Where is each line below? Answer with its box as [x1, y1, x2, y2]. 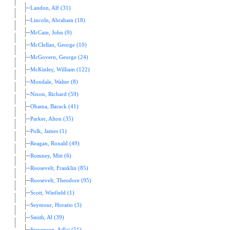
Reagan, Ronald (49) [30, 141, 80, 147]
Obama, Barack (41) [30, 104, 79, 110]
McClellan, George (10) [30, 42, 87, 48]
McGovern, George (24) [30, 54, 88, 61]
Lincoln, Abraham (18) [30, 17, 85, 24]
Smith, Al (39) [30, 215, 64, 221]
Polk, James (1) [30, 128, 67, 135]
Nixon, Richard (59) [30, 91, 79, 98]
